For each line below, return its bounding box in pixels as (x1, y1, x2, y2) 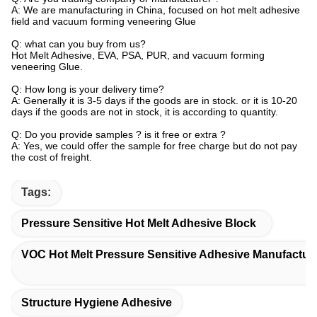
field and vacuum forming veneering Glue (11, 15, 196, 27)
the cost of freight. (11, 151, 92, 163)
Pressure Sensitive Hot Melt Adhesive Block (21, 217, 256, 229)
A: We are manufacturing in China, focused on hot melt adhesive (11, 4, 300, 16)
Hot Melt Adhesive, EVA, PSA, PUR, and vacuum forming (11, 49, 265, 61)
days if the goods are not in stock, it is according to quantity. (11, 105, 278, 117)
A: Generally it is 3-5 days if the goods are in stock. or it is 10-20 (11, 94, 297, 106)
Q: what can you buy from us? (11, 38, 146, 50)
